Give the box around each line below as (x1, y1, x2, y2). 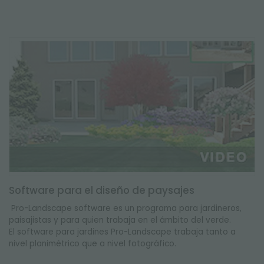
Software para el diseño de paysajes (9, 183, 194, 197)
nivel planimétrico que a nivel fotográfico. (9, 238, 179, 249)
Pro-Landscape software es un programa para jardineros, (9, 203, 242, 214)
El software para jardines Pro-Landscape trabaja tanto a (9, 226, 236, 237)
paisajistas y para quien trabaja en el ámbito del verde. (9, 214, 231, 226)
